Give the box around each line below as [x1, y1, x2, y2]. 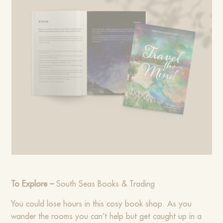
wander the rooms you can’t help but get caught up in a [11, 213, 202, 221]
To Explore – [11, 180, 57, 189]
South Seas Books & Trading [56, 180, 155, 189]
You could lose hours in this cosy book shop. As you [11, 200, 192, 209]
